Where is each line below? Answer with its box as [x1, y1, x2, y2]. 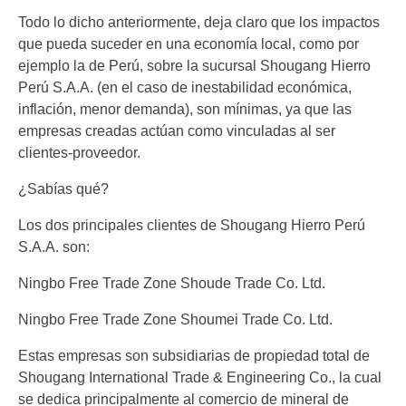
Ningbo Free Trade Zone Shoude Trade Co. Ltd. [18, 275, 325, 292]
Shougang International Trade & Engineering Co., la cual [18, 370, 382, 386]
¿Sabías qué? [18, 181, 109, 198]
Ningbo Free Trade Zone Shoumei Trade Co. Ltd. [18, 312, 333, 328]
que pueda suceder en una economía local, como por [18, 36, 359, 53]
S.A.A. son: [18, 239, 90, 256]
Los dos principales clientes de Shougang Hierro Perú [18, 217, 365, 234]
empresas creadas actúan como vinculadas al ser [18, 123, 335, 140]
